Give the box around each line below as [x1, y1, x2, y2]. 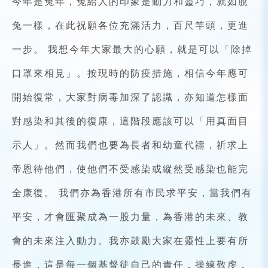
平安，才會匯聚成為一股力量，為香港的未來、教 [12, 210, 249, 224]
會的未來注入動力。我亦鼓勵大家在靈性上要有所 [12, 234, 249, 248]
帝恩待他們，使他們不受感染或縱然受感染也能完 [12, 162, 249, 176]
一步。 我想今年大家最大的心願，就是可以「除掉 [12, 42, 252, 56]
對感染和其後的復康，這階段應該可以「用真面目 [12, 114, 249, 128]
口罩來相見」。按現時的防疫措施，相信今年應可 [12, 66, 249, 80]
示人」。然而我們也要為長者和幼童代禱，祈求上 [12, 138, 249, 152]
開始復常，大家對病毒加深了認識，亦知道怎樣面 [12, 90, 249, 104]
